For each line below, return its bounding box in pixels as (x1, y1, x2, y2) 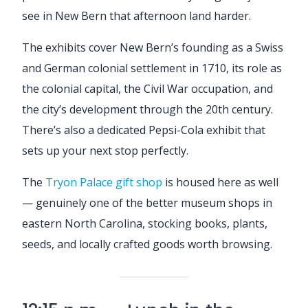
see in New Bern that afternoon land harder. (22, 8, 251, 23)
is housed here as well (162, 174, 278, 190)
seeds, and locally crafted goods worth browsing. (22, 236, 272, 252)
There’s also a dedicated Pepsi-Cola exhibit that (22, 122, 265, 137)
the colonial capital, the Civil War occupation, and (22, 80, 273, 96)
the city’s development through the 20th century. (22, 101, 273, 117)
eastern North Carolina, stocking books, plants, (22, 215, 267, 231)
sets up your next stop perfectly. (22, 142, 188, 158)
